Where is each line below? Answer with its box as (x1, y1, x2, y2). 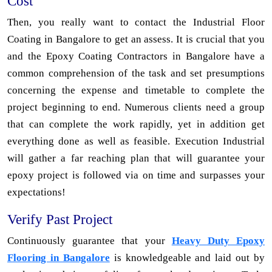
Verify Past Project (7, 211, 112, 228)
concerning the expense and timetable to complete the (7, 84, 265, 97)
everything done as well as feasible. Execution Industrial (7, 135, 265, 148)
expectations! (7, 186, 66, 199)
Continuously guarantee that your (7, 235, 172, 247)
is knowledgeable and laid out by (109, 252, 265, 264)
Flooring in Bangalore (7, 252, 110, 264)
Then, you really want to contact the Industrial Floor (7, 16, 265, 29)
